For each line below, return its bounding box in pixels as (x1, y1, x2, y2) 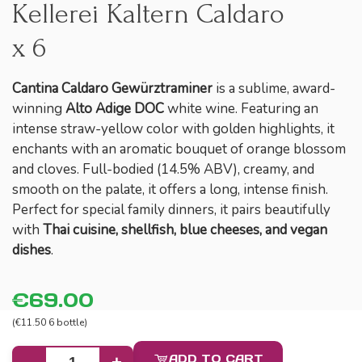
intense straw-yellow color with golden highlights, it (12, 120, 335, 138)
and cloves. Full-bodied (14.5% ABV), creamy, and (12, 160, 314, 179)
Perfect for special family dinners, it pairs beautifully (12, 200, 330, 219)
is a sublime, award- (213, 79, 335, 98)
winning (12, 99, 65, 118)
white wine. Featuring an (164, 99, 318, 118)
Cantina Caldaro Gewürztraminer (12, 79, 213, 98)
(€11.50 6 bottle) (12, 316, 87, 329)
